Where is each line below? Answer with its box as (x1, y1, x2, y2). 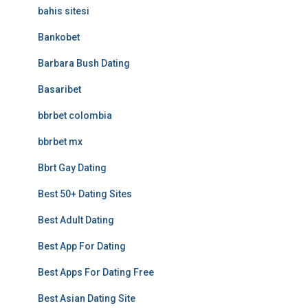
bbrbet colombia (38, 110, 112, 121)
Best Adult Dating (38, 214, 114, 225)
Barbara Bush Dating (38, 58, 130, 69)
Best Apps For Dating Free (38, 267, 154, 278)
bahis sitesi (38, 5, 89, 16)
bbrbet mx (38, 136, 82, 147)
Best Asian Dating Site (38, 293, 135, 304)
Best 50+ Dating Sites (38, 188, 132, 199)
